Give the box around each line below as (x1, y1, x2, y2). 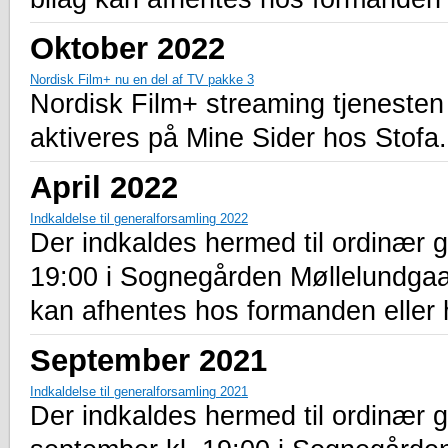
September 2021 (30, 342, 267, 377)
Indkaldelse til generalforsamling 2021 (30, 383, 248, 399)
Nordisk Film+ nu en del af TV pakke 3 (30, 71, 254, 87)
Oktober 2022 (30, 30, 225, 65)
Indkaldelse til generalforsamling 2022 (30, 210, 248, 226)
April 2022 (30, 169, 178, 204)
